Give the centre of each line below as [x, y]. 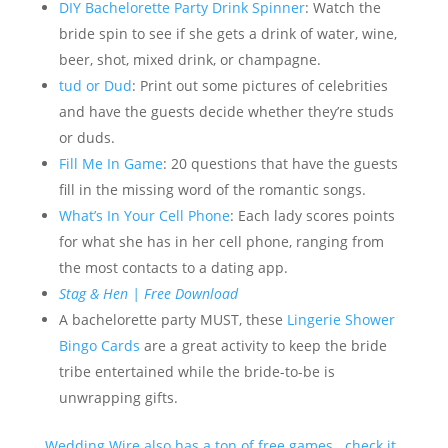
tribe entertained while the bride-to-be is [196, 371]
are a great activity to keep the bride [263, 345]
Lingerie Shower [340, 319]
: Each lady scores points [312, 215]
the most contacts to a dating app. [173, 267]
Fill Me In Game [110, 163]
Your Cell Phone [174, 215]
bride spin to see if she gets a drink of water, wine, [227, 33]
